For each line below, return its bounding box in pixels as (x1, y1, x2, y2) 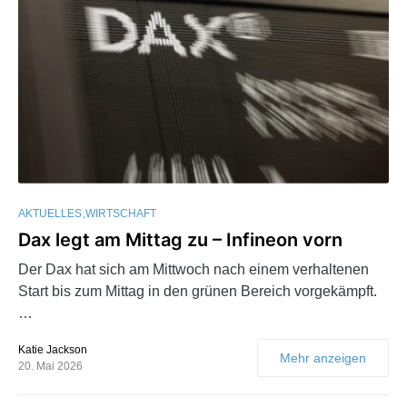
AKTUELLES (18, 206, 82, 220)
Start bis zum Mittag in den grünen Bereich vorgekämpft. (18, 283, 377, 299)
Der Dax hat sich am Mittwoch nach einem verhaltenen (18, 261, 369, 277)
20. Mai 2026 (18, 359, 83, 372)
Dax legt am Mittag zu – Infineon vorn (18, 228, 342, 251)
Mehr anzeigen (280, 350, 366, 365)
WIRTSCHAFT (85, 206, 156, 220)
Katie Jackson (18, 342, 87, 356)
